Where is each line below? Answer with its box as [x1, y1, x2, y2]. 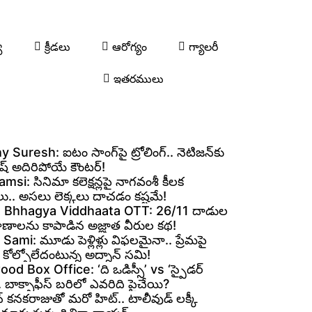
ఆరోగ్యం [108, 40, 147, 54]
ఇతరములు [109, 72, 164, 86]
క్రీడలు [40, 40, 70, 54]
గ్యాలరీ [185, 40, 219, 54]
